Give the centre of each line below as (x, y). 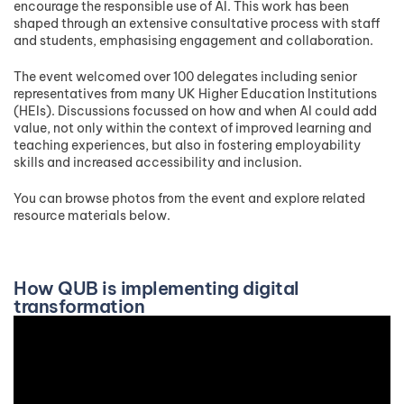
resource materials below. (92, 215)
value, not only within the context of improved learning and (193, 128)
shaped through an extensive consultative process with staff (197, 23)
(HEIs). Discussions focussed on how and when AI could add (195, 110)
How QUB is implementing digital (156, 288)
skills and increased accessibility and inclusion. (159, 162)
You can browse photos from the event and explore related (189, 198)
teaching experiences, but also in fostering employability (187, 145)
